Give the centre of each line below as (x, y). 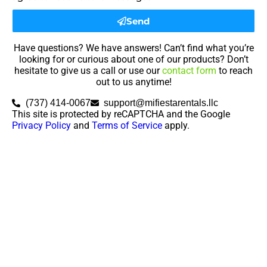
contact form (189, 71)
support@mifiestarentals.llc (161, 103)
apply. (176, 126)
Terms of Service (127, 126)
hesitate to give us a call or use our (88, 71)
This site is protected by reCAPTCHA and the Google (121, 114)
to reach (235, 71)
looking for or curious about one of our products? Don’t (133, 60)
